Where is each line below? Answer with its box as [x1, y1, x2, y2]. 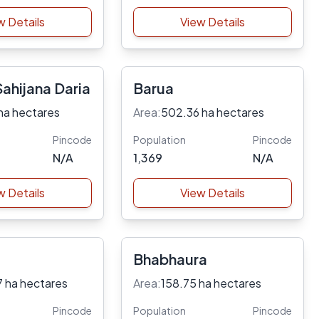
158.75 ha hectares [160, 276, 261, 291]
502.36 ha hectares [160, 105, 264, 120]
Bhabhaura [132, 250, 207, 268]
